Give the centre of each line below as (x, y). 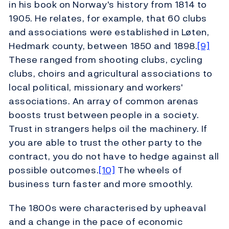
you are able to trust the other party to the (106, 142)
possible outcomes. (54, 170)
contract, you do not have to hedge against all (114, 156)
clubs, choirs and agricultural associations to (111, 73)
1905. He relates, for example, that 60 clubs (108, 18)
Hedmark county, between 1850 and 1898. (103, 45)
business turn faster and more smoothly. (101, 184)
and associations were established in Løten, (109, 32)
